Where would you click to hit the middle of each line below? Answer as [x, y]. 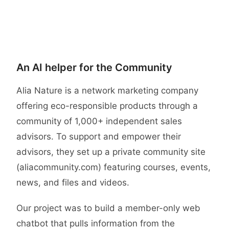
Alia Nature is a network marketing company [107, 90]
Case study [49, 51]
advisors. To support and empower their [99, 136]
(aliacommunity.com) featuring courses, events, [113, 167]
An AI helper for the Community [94, 67]
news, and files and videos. [73, 182]
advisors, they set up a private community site [111, 152]
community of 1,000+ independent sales [99, 121]
